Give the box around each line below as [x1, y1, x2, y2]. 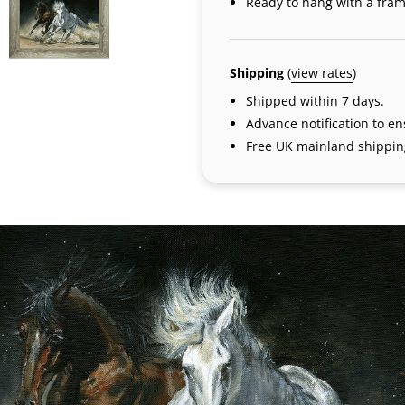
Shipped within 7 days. [245, 92, 384, 109]
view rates [291, 64, 353, 81]
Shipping [230, 64, 287, 81]
